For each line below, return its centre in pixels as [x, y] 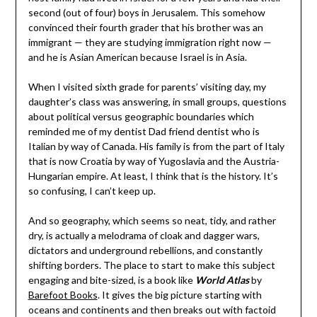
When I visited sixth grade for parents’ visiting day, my [147, 86]
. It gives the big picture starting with [179, 294]
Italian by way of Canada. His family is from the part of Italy [156, 146]
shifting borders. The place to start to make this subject [151, 265]
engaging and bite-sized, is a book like [111, 279]
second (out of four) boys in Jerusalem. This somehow [146, 12]
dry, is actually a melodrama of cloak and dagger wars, [144, 235]
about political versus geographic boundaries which [141, 116]
